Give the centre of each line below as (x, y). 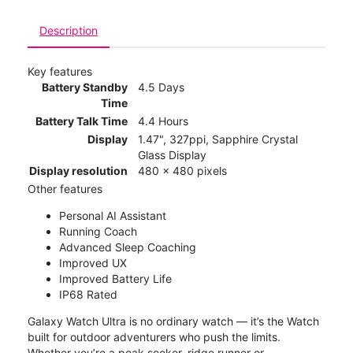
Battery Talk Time (82, 121)
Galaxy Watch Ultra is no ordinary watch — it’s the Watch (173, 321)
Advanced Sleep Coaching (128, 247)
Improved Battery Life (115, 279)
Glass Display (172, 155)
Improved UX (93, 263)
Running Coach (98, 232)
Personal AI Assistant (113, 216)
